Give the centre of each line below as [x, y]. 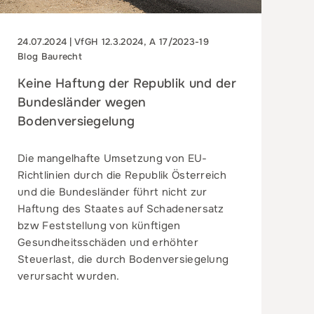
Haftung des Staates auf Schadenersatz [121, 209]
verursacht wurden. [68, 276]
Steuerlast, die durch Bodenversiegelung [123, 259]
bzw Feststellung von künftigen [99, 225]
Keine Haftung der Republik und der [127, 83]
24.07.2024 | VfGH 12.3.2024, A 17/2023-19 [113, 41]
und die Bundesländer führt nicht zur [112, 192]
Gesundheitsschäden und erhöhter [108, 242]
